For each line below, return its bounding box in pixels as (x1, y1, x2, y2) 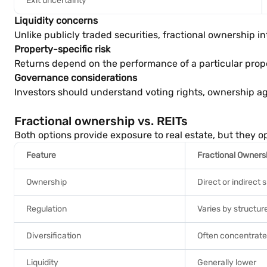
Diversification (26, 231, 81, 241)
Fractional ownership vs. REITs (14, 114, 188, 128)
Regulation (26, 204, 67, 214)
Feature (26, 150, 56, 160)
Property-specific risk (14, 44, 110, 55)
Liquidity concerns (14, 15, 98, 26)
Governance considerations (14, 72, 137, 83)
